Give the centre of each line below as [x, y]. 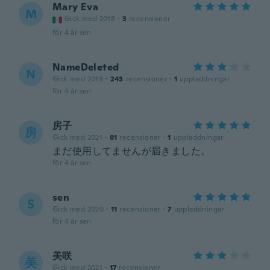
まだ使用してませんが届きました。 [132, 151]
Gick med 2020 [78, 209]
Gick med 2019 [78, 79]
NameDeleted [86, 67]
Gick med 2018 [90, 19]
